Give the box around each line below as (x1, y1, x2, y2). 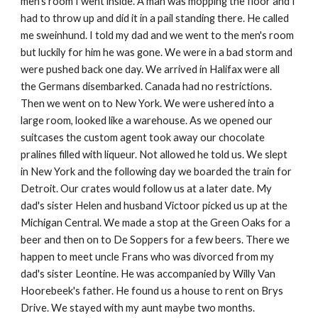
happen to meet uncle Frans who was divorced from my (21, 251, 275, 263)
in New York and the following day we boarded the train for (21, 165, 292, 177)
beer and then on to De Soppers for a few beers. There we (21, 234, 290, 246)
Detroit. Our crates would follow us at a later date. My (21, 182, 273, 194)
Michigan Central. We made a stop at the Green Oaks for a (21, 216, 291, 229)
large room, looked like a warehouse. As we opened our (21, 114, 273, 126)
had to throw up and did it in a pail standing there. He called (21, 12, 290, 24)
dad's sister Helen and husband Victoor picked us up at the (21, 199, 288, 212)
